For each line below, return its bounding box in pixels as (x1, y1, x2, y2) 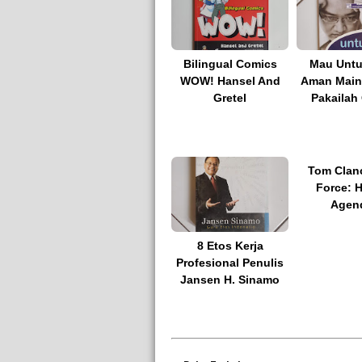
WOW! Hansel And (179, 74, 280, 87)
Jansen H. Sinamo (180, 272, 280, 286)
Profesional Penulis (176, 255, 284, 269)
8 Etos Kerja (196, 238, 263, 252)
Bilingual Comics (183, 57, 277, 70)
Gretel (213, 90, 246, 104)
